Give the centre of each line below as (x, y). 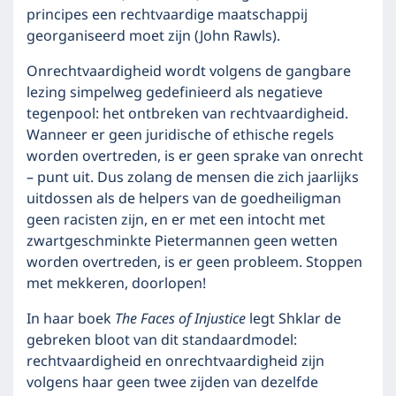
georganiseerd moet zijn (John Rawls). (153, 36)
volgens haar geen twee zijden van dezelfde (172, 383)
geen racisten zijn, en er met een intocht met (176, 220)
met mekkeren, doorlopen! (116, 284)
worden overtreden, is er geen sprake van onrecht (195, 156)
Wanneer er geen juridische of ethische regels (180, 135)
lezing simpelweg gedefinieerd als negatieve (175, 93)
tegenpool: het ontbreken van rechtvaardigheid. (187, 114)
